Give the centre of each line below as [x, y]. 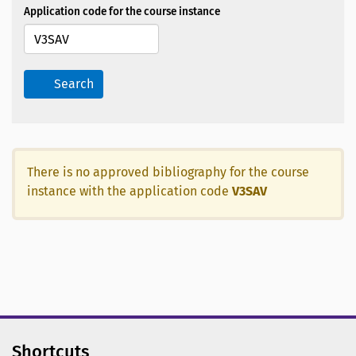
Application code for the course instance [122, 12]
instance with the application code [130, 192]
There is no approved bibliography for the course [168, 172]
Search [74, 84]
